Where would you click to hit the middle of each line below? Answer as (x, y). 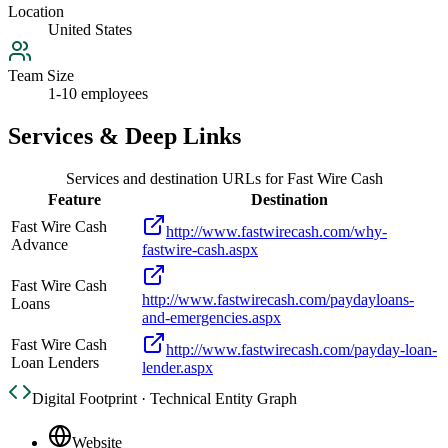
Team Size (41, 76)
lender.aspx (177, 368)
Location (36, 12)
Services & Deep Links (124, 136)
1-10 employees (98, 94)
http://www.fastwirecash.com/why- (276, 232)
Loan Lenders (55, 363)
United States (90, 30)
